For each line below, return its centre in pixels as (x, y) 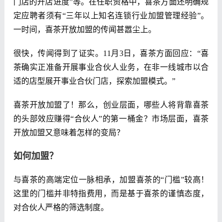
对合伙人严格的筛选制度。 (61, 208)
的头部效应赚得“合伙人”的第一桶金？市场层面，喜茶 (111, 119)
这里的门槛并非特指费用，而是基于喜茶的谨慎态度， (111, 194)
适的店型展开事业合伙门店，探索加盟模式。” (94, 81)
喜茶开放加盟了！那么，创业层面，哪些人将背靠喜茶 (111, 105)
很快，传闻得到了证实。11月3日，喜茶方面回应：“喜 (111, 54)
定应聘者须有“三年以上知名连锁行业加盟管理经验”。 (111, 16)
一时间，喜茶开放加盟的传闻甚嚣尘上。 (84, 30)
